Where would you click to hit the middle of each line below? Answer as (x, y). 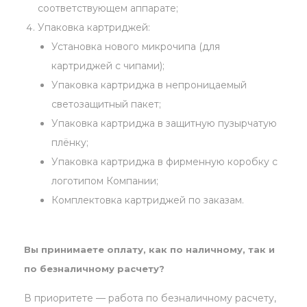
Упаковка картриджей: (94, 28)
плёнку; (70, 143)
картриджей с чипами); (108, 66)
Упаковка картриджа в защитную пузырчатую (164, 124)
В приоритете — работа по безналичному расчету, (150, 298)
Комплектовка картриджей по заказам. (148, 200)
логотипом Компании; (105, 181)
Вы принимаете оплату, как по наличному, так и (149, 250)
